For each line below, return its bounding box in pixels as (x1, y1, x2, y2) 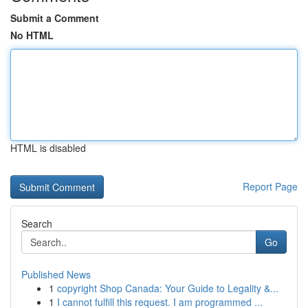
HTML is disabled (10, 141, 86, 155)
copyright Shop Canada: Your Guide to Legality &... (57, 281, 278, 295)
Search (21, 217, 52, 230)
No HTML (10, 28, 54, 42)
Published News (21, 267, 91, 281)
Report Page (243, 179, 298, 193)
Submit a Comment (10, 11, 99, 25)
